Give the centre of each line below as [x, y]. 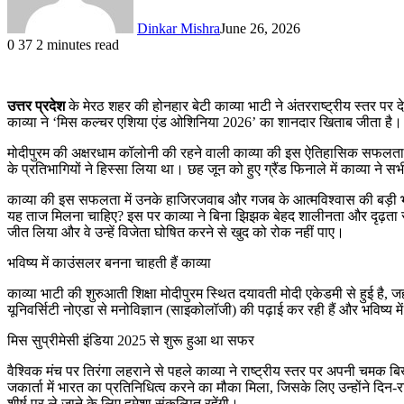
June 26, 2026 [260, 28]
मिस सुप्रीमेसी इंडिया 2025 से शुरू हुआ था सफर [131, 340]
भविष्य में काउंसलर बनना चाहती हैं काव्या [109, 262]
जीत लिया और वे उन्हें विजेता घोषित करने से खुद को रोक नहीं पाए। [176, 232]
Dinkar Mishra [179, 28]
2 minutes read [78, 44]
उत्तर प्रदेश [36, 106]
